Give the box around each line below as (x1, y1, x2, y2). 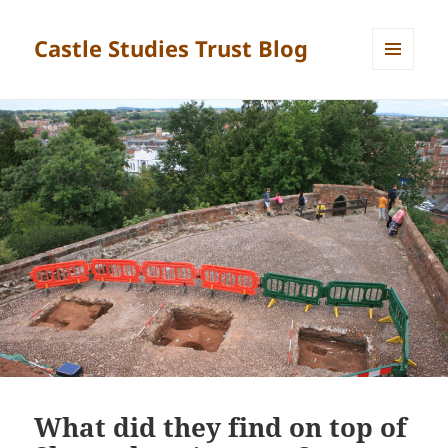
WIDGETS (372, 103, 429, 121)
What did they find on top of (34, 408, 408, 445)
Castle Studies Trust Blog (34, 33, 309, 64)
